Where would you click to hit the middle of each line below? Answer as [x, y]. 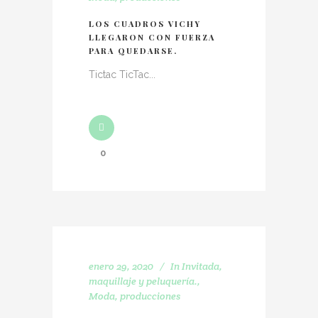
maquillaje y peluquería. [143, 281]
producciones [150, 296]
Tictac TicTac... [122, 75]
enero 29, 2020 [121, 266]
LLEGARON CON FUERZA [152, 37]
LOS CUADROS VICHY [145, 24]
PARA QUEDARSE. [133, 51]
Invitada [201, 266]
